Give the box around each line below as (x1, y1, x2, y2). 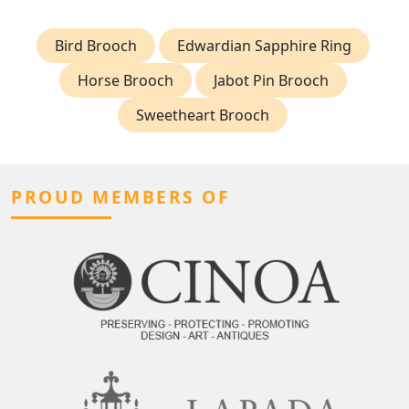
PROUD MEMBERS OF (11, 184, 230, 210)
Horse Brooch (77, 70, 173, 91)
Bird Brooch (54, 36, 137, 57)
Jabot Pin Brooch (213, 70, 329, 91)
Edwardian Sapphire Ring (176, 36, 351, 57)
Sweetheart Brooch (136, 105, 269, 126)
